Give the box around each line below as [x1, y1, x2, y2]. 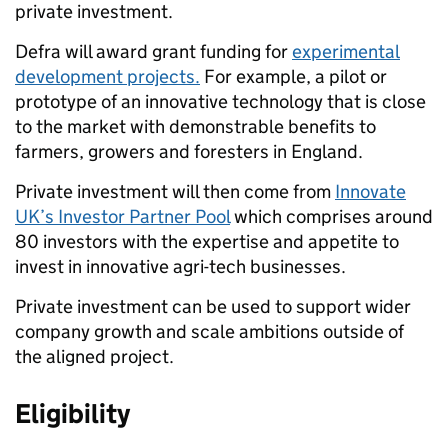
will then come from [168, 180, 335, 204]
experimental [292, 40, 400, 64]
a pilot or [311, 65, 387, 89]
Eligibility [15, 397, 130, 431]
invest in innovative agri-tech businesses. [15, 255, 346, 279]
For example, [200, 65, 311, 89]
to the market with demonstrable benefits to [15, 115, 376, 139]
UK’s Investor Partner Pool [15, 205, 230, 229]
